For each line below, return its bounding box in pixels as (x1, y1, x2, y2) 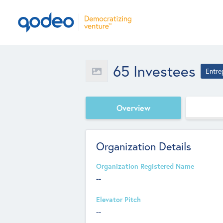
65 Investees (113, 61, 196, 81)
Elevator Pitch (96, 195, 141, 204)
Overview (116, 102, 150, 113)
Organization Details (96, 139, 191, 153)
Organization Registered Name (96, 162, 194, 171)
